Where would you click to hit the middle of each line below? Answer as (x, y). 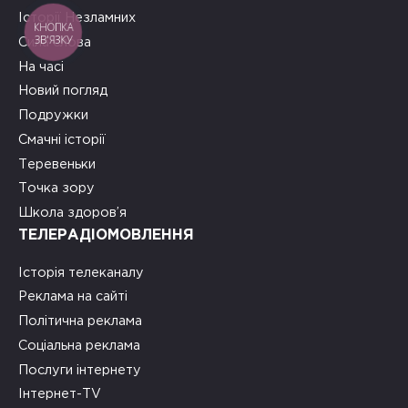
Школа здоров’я (72, 213)
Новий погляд (63, 91)
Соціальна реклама (79, 345)
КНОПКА (54, 27)
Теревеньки (57, 164)
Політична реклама (80, 321)
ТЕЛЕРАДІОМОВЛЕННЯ (106, 235)
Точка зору (56, 189)
